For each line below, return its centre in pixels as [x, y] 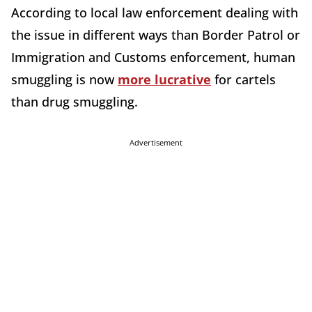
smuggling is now [64, 80]
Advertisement [156, 143]
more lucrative [164, 80]
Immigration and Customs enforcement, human [153, 57]
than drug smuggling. [75, 102]
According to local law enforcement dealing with [155, 13]
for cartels [243, 80]
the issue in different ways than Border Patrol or [156, 35]
